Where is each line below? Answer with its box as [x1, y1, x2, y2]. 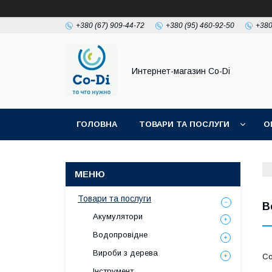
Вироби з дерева [93, 248, 158, 257]
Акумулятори [93, 212, 143, 221]
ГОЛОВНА [76, 120, 117, 129]
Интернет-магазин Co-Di [132, 66, 230, 76]
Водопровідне [93, 230, 148, 239]
